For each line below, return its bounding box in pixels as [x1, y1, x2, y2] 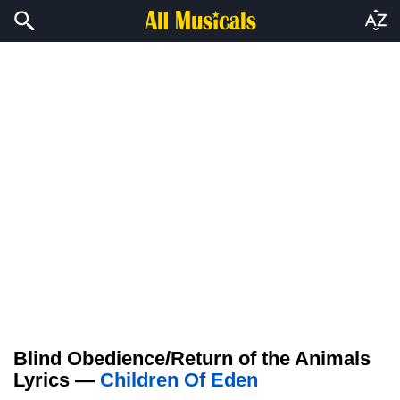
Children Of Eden [100, 369, 258, 391]
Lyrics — [13, 369, 100, 391]
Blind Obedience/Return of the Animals [13, 347, 371, 370]
